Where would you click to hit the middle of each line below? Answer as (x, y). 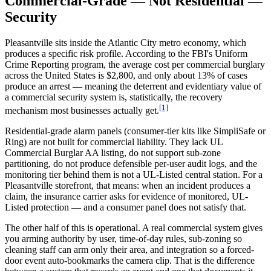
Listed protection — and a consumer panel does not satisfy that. (126, 207)
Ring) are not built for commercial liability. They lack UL (114, 142)
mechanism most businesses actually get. (82, 110)
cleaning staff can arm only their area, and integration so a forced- (129, 249)
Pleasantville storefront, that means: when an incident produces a (128, 185)
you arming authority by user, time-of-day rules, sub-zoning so (123, 238)
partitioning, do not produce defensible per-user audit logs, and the (131, 163)
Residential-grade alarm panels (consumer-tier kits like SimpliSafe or (135, 131)
